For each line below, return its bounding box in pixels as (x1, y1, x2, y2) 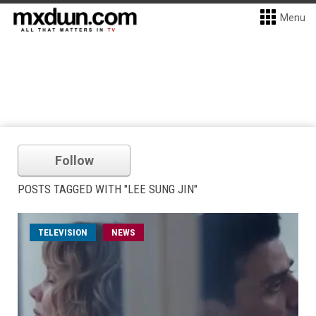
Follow (54, 153, 94, 168)
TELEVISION (38, 227, 87, 238)
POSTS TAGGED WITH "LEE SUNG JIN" (18, 182, 197, 196)
